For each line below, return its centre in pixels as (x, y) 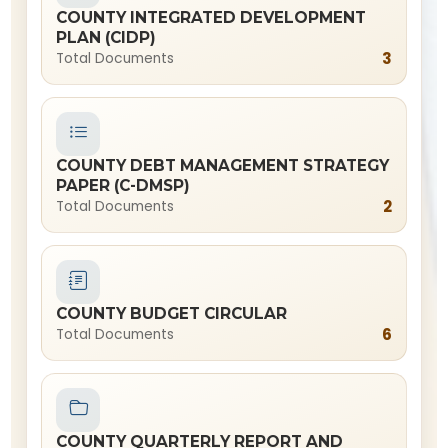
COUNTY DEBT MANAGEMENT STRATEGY (223, 165)
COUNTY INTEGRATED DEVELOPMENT (211, 17)
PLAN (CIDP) (106, 37)
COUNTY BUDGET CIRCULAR (172, 313)
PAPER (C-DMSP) (123, 185)
